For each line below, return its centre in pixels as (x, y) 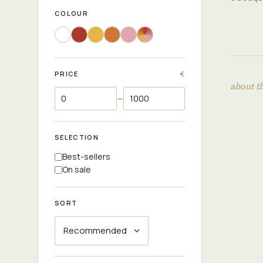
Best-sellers (86, 156)
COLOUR (71, 13)
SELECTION (77, 137)
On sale (77, 169)
